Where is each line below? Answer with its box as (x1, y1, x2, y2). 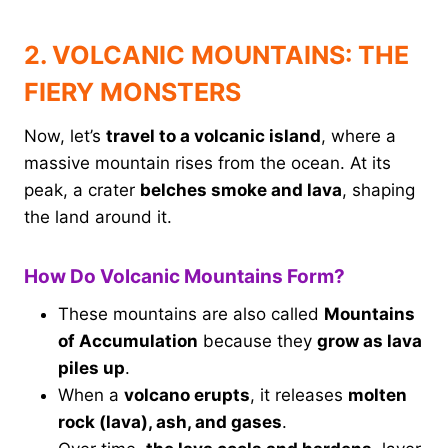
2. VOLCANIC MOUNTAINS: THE (24, 39, 409, 70)
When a (58, 384, 124, 405)
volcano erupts (124, 384, 250, 405)
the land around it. (24, 207, 172, 228)
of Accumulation (58, 330, 198, 351)
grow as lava (317, 330, 422, 351)
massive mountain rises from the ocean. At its (24, 153, 391, 174)
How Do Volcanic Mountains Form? (24, 265, 345, 289)
